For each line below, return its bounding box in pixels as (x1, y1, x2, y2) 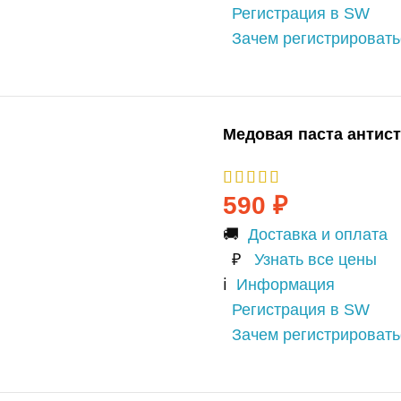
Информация (235, 276, 335, 294)
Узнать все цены (253, 251, 377, 269)
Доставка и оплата (247, 226, 388, 244)
